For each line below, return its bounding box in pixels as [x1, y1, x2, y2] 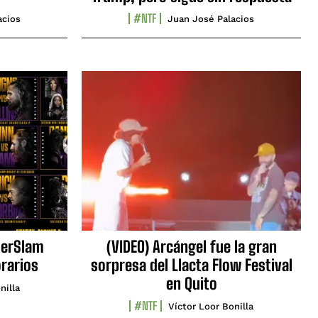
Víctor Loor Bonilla [168, 301, 253, 312]
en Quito [165, 274, 217, 294]
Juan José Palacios [168, 13, 254, 25]
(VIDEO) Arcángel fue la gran [106, 237, 277, 257]
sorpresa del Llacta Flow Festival [90, 256, 292, 275]
